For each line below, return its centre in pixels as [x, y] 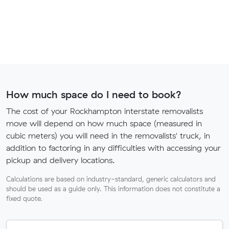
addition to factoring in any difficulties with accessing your [113, 147]
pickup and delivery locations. [60, 160]
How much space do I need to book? [94, 94]
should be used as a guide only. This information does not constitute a [113, 188]
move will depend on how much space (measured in [104, 123]
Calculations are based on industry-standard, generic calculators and [111, 179]
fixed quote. [24, 198]
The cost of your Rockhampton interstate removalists [105, 111]
